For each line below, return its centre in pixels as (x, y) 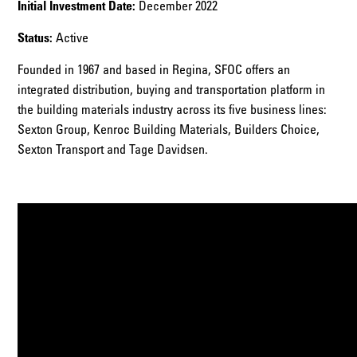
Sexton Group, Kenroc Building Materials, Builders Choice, (169, 129)
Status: (35, 37)
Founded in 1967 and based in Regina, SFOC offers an (154, 69)
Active (71, 37)
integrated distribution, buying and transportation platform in (172, 89)
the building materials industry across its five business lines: (173, 109)
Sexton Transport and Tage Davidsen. (113, 149)
